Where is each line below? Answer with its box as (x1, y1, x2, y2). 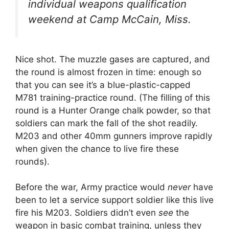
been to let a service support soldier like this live (15, 195, 214, 205)
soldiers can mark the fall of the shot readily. (15, 118, 198, 128)
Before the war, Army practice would (15, 182, 168, 193)
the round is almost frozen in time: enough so (15, 66, 201, 77)
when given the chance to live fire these (15, 143, 179, 154)
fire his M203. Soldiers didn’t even (15, 208, 158, 218)
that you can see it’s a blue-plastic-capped (15, 79, 191, 90)
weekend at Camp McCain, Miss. (28, 13, 191, 26)
